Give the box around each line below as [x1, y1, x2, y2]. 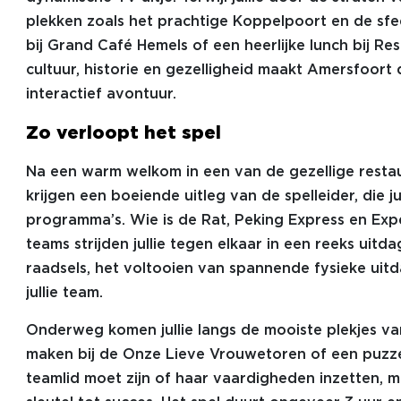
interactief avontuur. [25, 88, 176, 101]
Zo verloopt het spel [25, 125, 221, 141]
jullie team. [25, 286, 103, 300]
